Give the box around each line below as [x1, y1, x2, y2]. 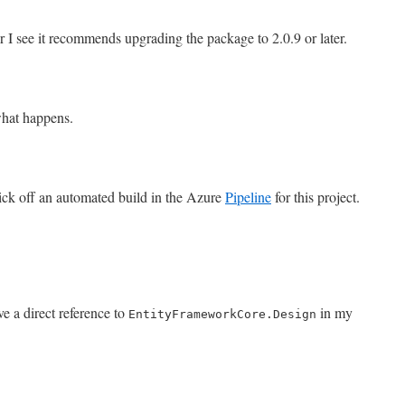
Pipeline [225, 187, 271, 206]
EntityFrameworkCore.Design [128, 307, 316, 321]
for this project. [271, 187, 360, 206]
